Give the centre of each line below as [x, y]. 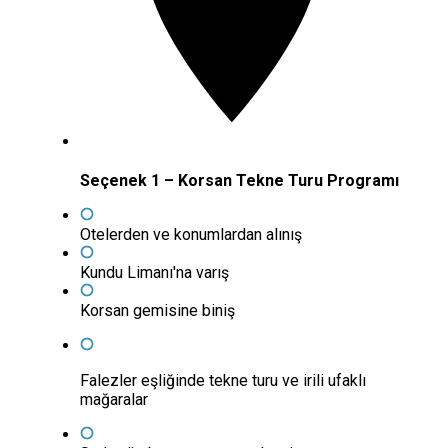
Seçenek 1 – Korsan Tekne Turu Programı [239, 181]
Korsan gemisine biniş [157, 311]
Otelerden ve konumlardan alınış [191, 235]
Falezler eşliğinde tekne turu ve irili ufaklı [223, 381]
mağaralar [114, 400]
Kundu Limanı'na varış [154, 273]
